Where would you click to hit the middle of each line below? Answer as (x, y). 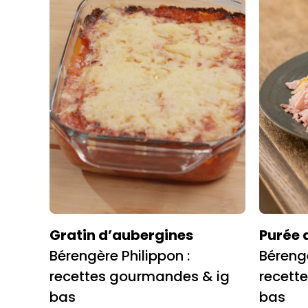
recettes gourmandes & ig (140, 277)
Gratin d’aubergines (121, 235)
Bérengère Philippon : (120, 256)
